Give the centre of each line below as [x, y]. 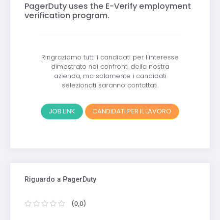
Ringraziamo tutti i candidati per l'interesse [110, 57]
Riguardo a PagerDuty [60, 179]
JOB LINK [62, 111]
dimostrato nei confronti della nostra [110, 67]
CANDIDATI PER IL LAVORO [132, 111]
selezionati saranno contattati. [110, 85]
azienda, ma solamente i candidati [110, 76]
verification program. [67, 16]
